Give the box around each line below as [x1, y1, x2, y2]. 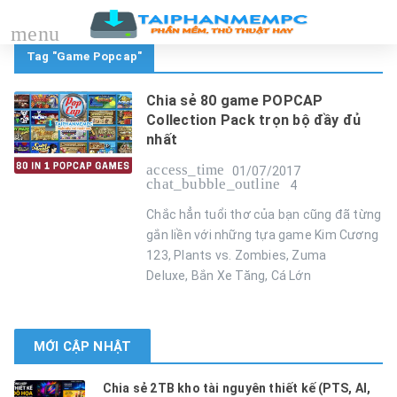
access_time [146, 161, 225, 178]
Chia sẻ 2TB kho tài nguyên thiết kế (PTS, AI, [102, 381, 371, 395]
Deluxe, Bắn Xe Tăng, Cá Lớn [146, 269, 311, 283]
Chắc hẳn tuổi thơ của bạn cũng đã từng [146, 207, 382, 222]
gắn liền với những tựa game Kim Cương [146, 228, 379, 242]
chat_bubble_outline [146, 175, 281, 192]
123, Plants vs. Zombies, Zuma [146, 248, 327, 262]
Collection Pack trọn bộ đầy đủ [146, 112, 362, 128]
